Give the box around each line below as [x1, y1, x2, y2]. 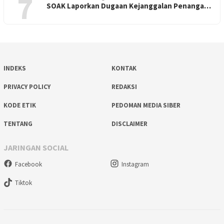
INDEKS [3, 64, 26, 73]
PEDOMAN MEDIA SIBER [111, 101, 180, 110]
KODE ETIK [3, 101, 36, 110]
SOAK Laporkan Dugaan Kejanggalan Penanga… [46, 1, 211, 11]
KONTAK [111, 64, 136, 73]
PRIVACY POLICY [3, 82, 50, 91]
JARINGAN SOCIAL [3, 142, 68, 152]
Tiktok [15, 178, 32, 187]
